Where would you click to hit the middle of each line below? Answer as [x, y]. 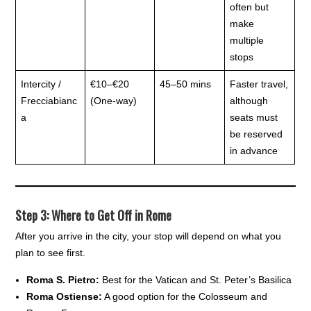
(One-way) [114, 101]
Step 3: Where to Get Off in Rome [94, 216]
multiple [247, 41]
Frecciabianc [49, 101]
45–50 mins [186, 84]
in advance [254, 151]
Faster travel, [259, 84]
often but [250, 7]
